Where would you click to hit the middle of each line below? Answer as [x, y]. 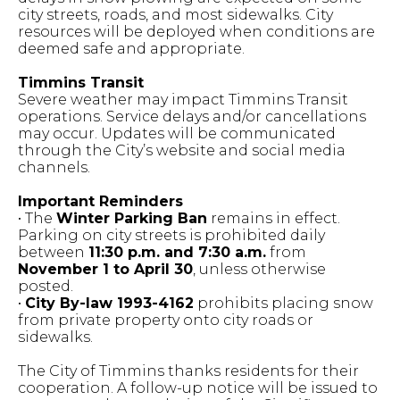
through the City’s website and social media [182, 150]
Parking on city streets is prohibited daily [171, 235]
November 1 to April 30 [105, 269]
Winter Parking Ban [132, 218]
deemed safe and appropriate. [131, 49]
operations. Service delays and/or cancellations [192, 117]
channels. [54, 167]
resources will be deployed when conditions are [196, 32]
